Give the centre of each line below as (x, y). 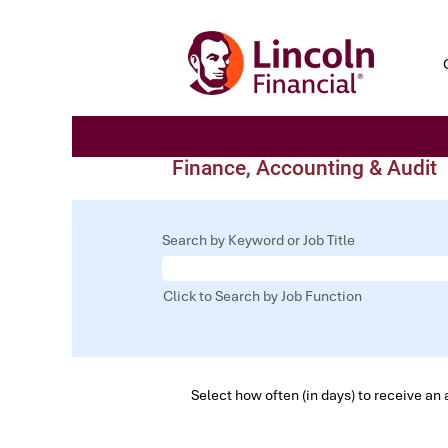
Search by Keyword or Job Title (258, 240)
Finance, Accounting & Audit (304, 168)
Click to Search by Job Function (262, 296)
